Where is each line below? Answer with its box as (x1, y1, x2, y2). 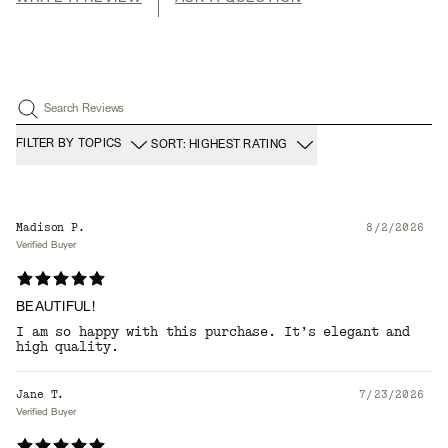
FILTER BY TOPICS (16, 139, 122, 150)
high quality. (16, 338, 119, 355)
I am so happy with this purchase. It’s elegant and (16, 323, 411, 340)
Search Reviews (44, 103, 125, 114)
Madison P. (16, 220, 85, 234)
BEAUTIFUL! (16, 300, 95, 314)
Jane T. (16, 387, 65, 401)
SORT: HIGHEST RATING (151, 139, 288, 150)
